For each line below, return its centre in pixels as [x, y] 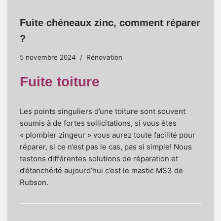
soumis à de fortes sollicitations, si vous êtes [98, 123]
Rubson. [34, 182]
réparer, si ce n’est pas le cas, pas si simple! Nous [106, 147]
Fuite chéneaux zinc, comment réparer [110, 22]
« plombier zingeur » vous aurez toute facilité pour [108, 135]
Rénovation [104, 57]
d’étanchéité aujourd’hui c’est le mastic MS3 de [101, 170]
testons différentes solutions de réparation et [99, 158]
